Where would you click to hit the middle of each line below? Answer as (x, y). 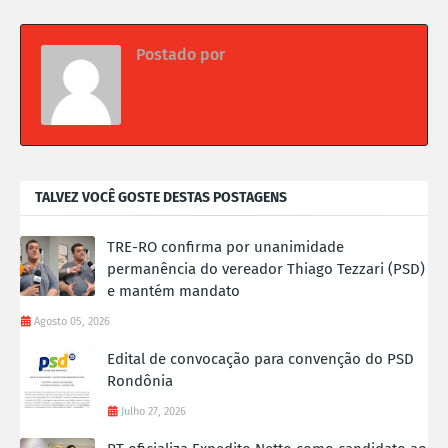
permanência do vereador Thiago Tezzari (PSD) (266, 269)
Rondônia (140, 381)
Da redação (268, 55)
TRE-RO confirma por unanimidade (225, 247)
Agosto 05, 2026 (72, 322)
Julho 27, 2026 (153, 412)
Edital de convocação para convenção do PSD (260, 359)
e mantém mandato (173, 291)
